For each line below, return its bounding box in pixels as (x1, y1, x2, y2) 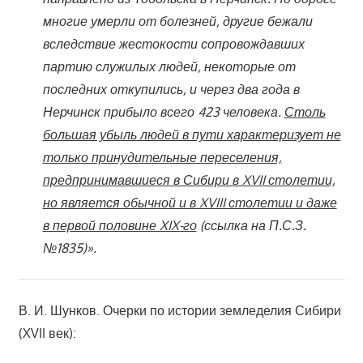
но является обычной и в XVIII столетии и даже (42, 194, 337, 211)
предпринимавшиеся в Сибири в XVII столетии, (42, 171, 335, 188)
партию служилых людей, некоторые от (42, 58, 296, 75)
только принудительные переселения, (42, 148, 282, 165)
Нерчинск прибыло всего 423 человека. (42, 103, 284, 120)
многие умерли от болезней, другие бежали (42, 12, 313, 29)
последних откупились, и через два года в (42, 80, 300, 97)
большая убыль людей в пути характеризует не (42, 126, 341, 143)
